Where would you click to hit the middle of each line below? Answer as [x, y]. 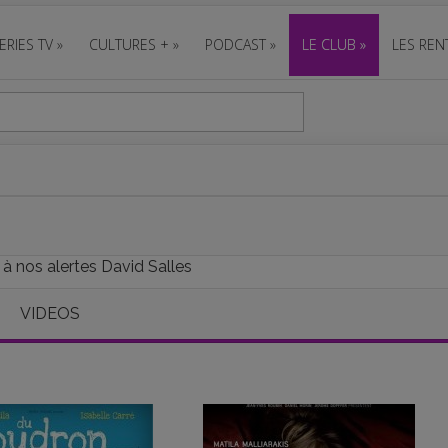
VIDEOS [50, 313]
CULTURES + [129, 44]
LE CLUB [329, 44]
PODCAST [235, 44]
